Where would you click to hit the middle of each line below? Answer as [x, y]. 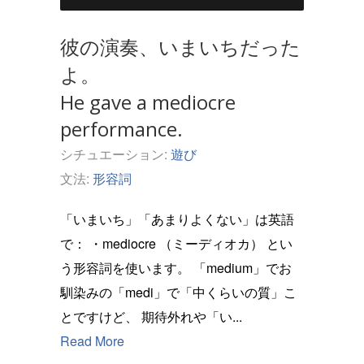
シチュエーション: [115, 154]
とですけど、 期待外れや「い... [192, 316]
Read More [92, 341]
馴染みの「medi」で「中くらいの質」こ [178, 292]
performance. [121, 129]
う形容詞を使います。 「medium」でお [127, 268]
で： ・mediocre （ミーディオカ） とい [75, 243]
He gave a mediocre [148, 102]
